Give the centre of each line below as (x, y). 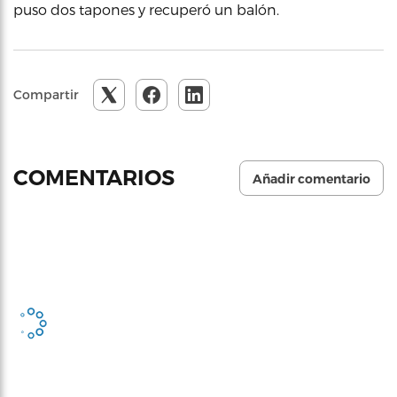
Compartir (46, 94)
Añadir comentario (311, 179)
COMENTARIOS (97, 178)
